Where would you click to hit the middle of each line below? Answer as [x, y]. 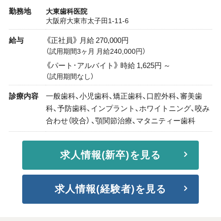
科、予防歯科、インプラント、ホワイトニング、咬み [128, 108]
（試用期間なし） [70, 76]
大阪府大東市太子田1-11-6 [87, 20]
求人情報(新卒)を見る [110, 155]
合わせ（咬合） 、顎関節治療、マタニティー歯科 [120, 120]
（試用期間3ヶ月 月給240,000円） [96, 51]
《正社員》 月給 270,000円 [87, 40]
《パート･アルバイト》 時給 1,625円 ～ [108, 65]
